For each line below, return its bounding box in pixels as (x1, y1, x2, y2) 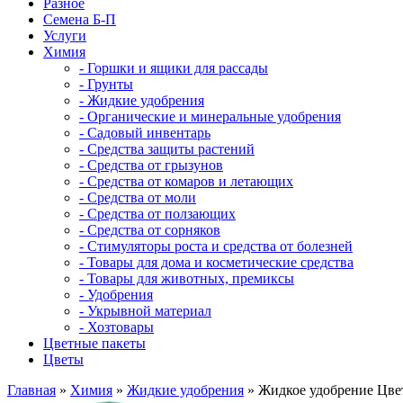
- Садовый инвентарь (79, 125, 210, 140)
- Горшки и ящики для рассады (79, 60, 268, 76)
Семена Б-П (43, 12, 116, 27)
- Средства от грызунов (79, 157, 223, 173)
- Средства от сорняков (79, 222, 220, 237)
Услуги (43, 28, 86, 43)
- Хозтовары (79, 319, 154, 335)
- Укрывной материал (79, 303, 211, 318)
